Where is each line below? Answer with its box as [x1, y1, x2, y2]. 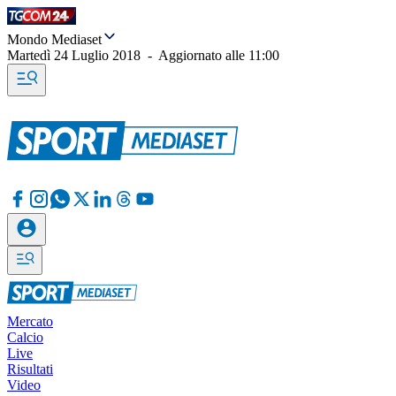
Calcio [7, 330, 43, 345]
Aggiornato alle [158, 48, 248, 63]
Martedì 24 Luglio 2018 [7, 48, 141, 63]
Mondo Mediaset [7, 32, 102, 47]
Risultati [7, 362, 53, 377]
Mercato [7, 314, 53, 329]
